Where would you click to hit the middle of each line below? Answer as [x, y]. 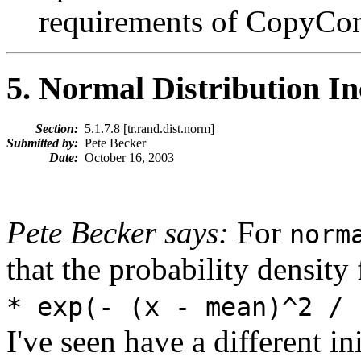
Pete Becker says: [118, 233]
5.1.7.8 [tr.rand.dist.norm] [146, 129]
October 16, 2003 [126, 158]
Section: [57, 129]
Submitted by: [42, 143]
